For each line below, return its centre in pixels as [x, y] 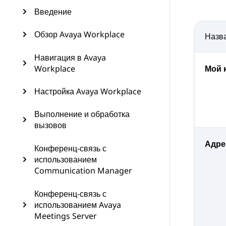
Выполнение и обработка [82, 114]
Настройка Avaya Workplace [88, 91]
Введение [53, 12]
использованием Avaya [78, 205]
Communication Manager [83, 171]
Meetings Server [66, 216]
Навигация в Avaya [70, 58]
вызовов [50, 125]
